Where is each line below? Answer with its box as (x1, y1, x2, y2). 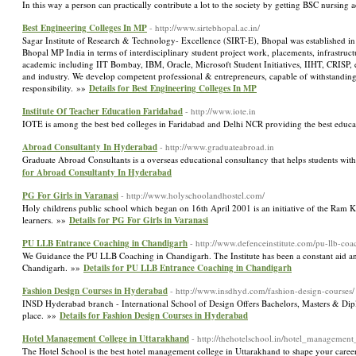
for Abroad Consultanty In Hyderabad (22, 166, 172, 179)
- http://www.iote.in (185, 105, 256, 117)
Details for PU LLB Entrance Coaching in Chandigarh (83, 261, 292, 274)
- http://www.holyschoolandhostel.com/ (121, 189, 265, 201)
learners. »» (22, 214, 69, 226)
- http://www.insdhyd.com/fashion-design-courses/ (170, 284, 354, 296)
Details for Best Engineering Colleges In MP (89, 82, 257, 95)
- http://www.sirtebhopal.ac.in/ (149, 21, 260, 33)
